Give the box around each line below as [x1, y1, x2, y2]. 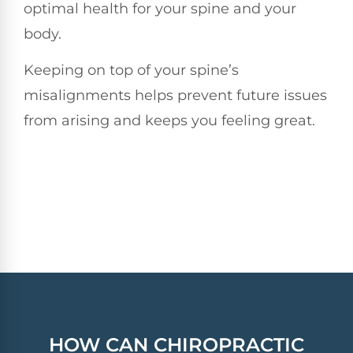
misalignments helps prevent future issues [24, 87, 327, 105]
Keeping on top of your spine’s [24, 61, 239, 80]
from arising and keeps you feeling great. [24, 112, 315, 130]
